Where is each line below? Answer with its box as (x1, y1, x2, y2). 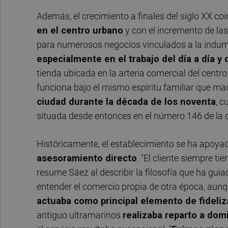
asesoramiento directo (37, 153, 137, 164)
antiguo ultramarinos (37, 210, 123, 221)
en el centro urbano (37, 24, 123, 36)
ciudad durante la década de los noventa (37, 96, 216, 107)
